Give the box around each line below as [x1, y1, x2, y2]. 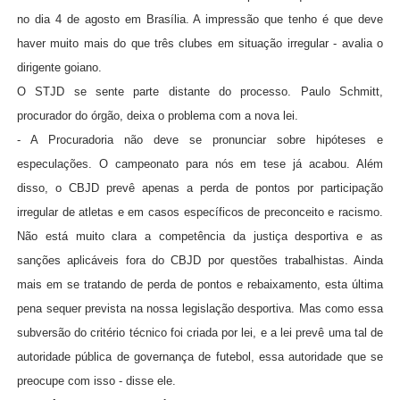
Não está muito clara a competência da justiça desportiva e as [16, 229, 384, 244]
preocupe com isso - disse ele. [16, 374, 176, 388]
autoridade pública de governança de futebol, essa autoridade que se [16, 350, 384, 364]
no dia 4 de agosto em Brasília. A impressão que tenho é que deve [16, 12, 384, 27]
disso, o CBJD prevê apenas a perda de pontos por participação [16, 181, 384, 196]
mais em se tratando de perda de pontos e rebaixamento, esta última [16, 278, 384, 292]
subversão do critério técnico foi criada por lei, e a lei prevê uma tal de [16, 326, 384, 340]
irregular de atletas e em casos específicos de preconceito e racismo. [16, 205, 384, 220]
